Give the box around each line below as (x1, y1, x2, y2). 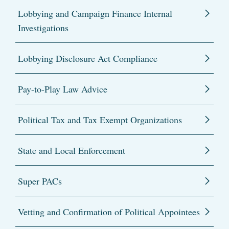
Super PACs (18, 175, 62, 188)
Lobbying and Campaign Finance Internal (18, 7, 172, 20)
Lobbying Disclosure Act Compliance (18, 52, 157, 65)
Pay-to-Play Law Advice (18, 83, 107, 96)
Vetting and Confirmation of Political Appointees (18, 205, 200, 218)
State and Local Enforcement (18, 144, 125, 157)
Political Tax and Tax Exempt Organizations (18, 113, 182, 126)
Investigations (18, 21, 68, 34)
